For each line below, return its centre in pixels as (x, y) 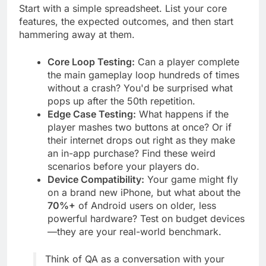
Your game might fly (191, 190)
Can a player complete (187, 73)
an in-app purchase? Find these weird (132, 164)
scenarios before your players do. (123, 177)
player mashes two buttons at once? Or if (140, 138)
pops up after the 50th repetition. (121, 112)
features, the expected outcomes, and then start (126, 32)
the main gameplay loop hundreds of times (143, 86)
